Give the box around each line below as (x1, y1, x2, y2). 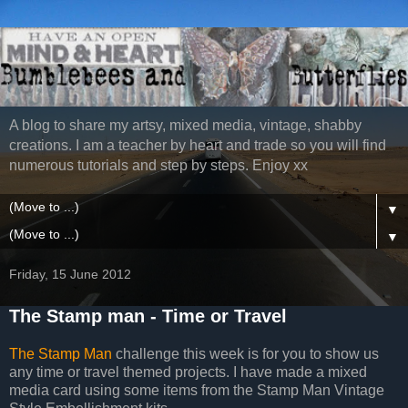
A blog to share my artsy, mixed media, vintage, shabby (9, 117, 362, 134)
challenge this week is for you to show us (116, 346, 379, 362)
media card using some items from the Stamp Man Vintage (9, 382, 384, 399)
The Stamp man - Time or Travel (9, 306, 287, 327)
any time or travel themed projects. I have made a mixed (9, 364, 367, 381)
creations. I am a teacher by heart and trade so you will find (9, 138, 386, 154)
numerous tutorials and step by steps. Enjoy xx (9, 158, 308, 174)
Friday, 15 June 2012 (9, 267, 131, 282)
